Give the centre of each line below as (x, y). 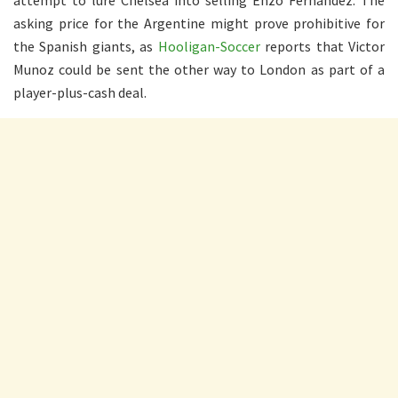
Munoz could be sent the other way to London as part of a (199, 70)
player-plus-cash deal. (80, 93)
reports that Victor (322, 47)
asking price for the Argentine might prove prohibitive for (199, 24)
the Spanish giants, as (86, 47)
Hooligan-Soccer (209, 47)
